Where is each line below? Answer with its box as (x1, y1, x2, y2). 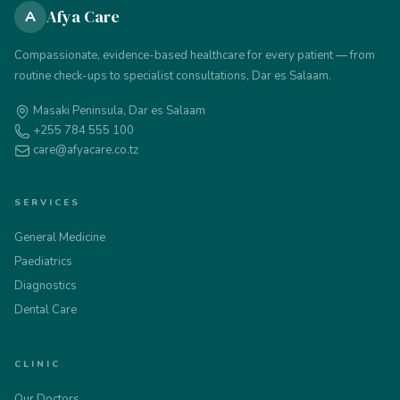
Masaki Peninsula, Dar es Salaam (30, 103, 205, 119)
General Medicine (14, 229, 105, 246)
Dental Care (14, 302, 77, 318)
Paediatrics (14, 254, 72, 270)
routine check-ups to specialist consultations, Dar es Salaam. (14, 68, 331, 84)
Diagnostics (14, 278, 77, 294)
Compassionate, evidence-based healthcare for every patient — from (14, 47, 375, 63)
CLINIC (14, 358, 61, 371)
